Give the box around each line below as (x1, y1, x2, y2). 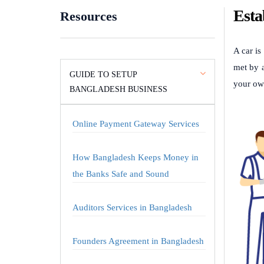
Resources (60, 9, 117, 24)
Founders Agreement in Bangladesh (72, 236, 204, 246)
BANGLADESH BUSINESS (70, 85, 167, 94)
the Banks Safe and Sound (72, 169, 169, 179)
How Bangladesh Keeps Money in (72, 153, 199, 162)
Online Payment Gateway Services (72, 119, 199, 128)
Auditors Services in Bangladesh (72, 203, 192, 212)
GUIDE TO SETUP (70, 70, 137, 79)
